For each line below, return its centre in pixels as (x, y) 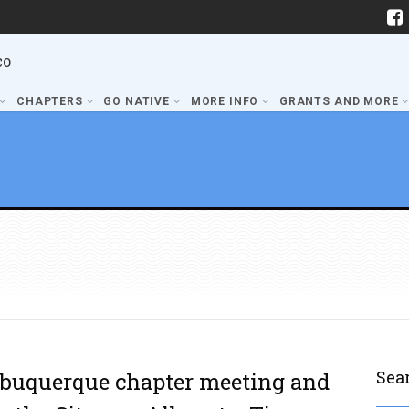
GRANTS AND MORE (339, 101)
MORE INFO (225, 101)
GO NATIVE (137, 101)
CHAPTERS (50, 101)
